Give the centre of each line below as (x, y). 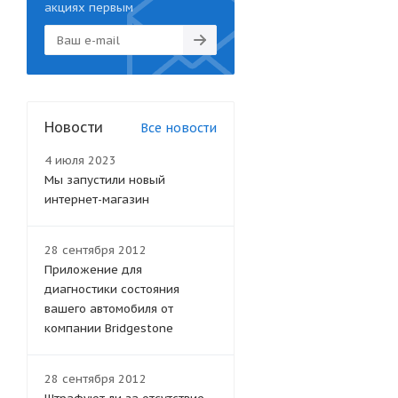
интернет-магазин (97, 199)
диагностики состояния (112, 289)
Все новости (179, 128)
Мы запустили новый (105, 180)
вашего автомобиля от (109, 309)
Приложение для (93, 270)
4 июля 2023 (80, 160)
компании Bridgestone (109, 328)
